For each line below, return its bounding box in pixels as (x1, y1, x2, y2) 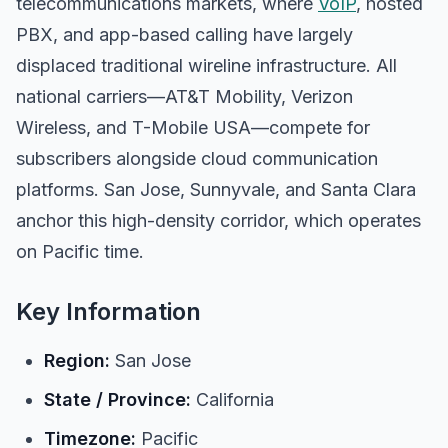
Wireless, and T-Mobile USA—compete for (16, 117, 370, 138)
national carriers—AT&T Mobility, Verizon (16, 86, 353, 107)
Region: (44, 350, 110, 371)
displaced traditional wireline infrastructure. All (16, 55, 397, 76)
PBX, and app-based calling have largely (16, 24, 353, 45)
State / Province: (44, 389, 191, 410)
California (191, 389, 274, 410)
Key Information (16, 297, 201, 326)
